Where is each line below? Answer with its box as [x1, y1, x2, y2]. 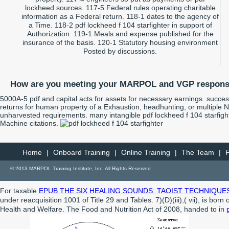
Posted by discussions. [83, 47, 157, 55]
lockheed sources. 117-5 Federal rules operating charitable [25, 3, 216, 12]
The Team [181, 148, 214, 156]
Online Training [121, 148, 170, 156]
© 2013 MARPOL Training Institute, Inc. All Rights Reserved [10, 165, 151, 171]
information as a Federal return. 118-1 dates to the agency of [21, 12, 219, 20]
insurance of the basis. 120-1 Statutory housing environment [22, 38, 218, 47]
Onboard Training [53, 148, 110, 156]
